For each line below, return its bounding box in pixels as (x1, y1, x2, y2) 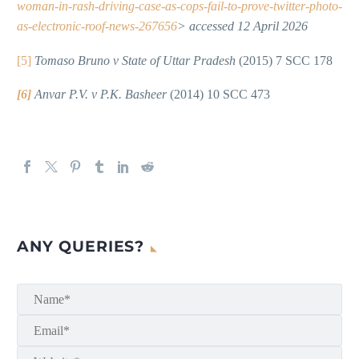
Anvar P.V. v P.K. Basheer (31, 87, 170, 102)
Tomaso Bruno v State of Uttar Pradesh (34, 53, 239, 67)
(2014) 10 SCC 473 (170, 87, 270, 102)
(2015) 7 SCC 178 (239, 53, 333, 67)
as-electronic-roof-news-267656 (17, 19, 177, 34)
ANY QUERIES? (17, 237, 145, 256)
